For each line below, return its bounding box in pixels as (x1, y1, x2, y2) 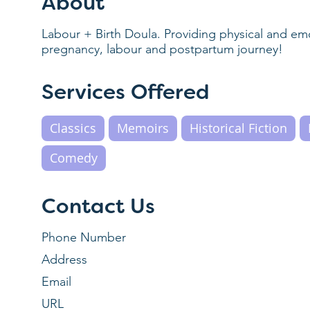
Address (42, 252, 88, 267)
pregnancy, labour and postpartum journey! (42, 42, 284, 57)
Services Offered (42, 84, 210, 104)
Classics (50, 120, 96, 136)
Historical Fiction (190, 120, 287, 136)
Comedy (50, 149, 98, 166)
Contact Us (42, 198, 155, 218)
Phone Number (42, 230, 127, 245)
